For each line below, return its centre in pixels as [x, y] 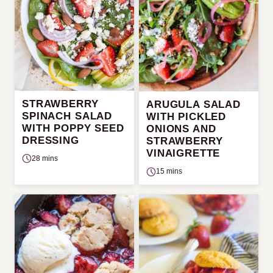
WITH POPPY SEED [73, 128]
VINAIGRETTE [183, 154]
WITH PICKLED [186, 117]
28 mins [45, 158]
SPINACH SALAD [67, 116]
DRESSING [51, 140]
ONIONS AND [181, 129]
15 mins [169, 172]
